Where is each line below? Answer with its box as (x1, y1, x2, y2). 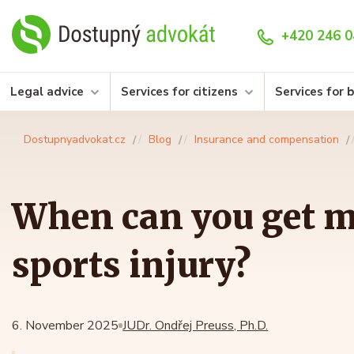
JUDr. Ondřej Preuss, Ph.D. (122, 317, 269, 335)
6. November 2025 (12, 317, 119, 335)
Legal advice (10, 84, 84, 100)
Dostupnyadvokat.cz (24, 132, 126, 148)
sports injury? (12, 244, 251, 288)
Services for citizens (121, 84, 238, 100)
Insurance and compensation (194, 132, 339, 148)
